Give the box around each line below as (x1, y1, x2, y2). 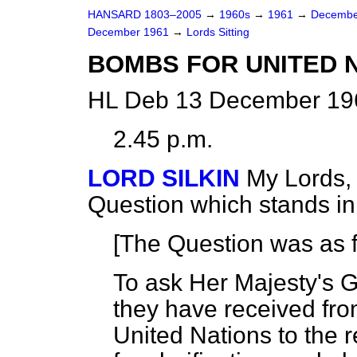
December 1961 (88, 26, 172, 38)
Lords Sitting (186, 26, 249, 38)
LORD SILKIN (88, 165, 240, 191)
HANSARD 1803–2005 (88, 9, 202, 21)
